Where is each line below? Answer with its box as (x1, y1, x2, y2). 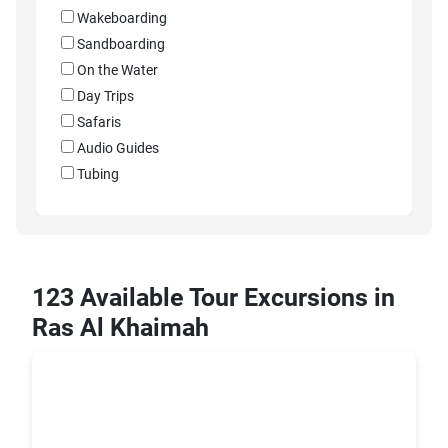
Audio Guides (77, 140, 159, 158)
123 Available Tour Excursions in (32, 283, 395, 313)
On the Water (77, 62, 158, 80)
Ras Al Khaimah (32, 313, 209, 343)
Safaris (77, 114, 121, 132)
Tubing (77, 166, 119, 184)
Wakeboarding (77, 10, 167, 28)
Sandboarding (77, 36, 165, 54)
